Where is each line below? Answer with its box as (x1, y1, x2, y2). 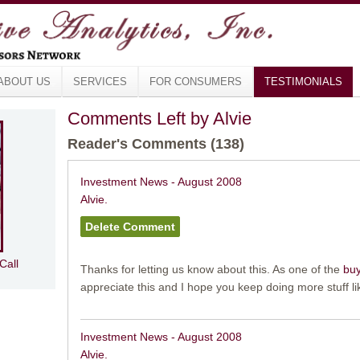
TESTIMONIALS (264, 76, 342, 88)
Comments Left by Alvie (67, 108, 252, 129)
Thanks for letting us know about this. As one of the (80, 263, 343, 276)
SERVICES (73, 76, 127, 88)
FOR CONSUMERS (149, 76, 242, 88)
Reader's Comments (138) (67, 136, 244, 152)
